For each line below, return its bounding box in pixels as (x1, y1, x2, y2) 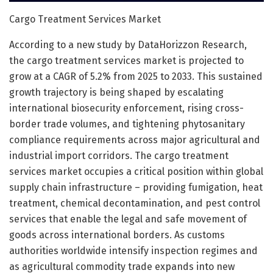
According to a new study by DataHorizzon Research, (9, 38, 247, 51)
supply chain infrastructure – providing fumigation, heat (9, 181, 263, 193)
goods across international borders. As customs (9, 229, 225, 241)
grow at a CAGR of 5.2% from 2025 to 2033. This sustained (9, 70, 263, 82)
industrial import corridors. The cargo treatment (9, 149, 229, 161)
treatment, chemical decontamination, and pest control (9, 197, 260, 209)
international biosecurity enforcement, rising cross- (9, 102, 244, 114)
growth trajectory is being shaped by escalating (9, 86, 224, 98)
